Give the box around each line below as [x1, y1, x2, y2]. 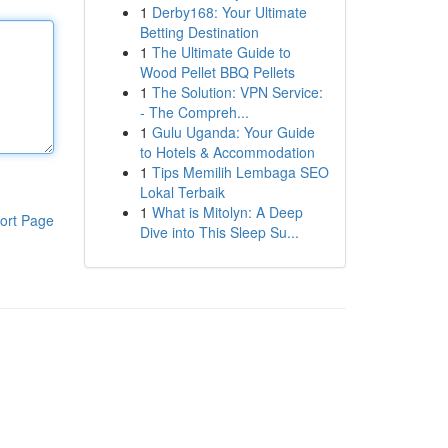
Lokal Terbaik [139, 182, 225, 202]
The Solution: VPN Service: [151, 82, 323, 102]
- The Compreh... [139, 102, 249, 122]
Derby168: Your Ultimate [151, 2, 307, 22]
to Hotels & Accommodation [139, 142, 315, 162]
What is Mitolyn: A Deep [151, 202, 303, 222]
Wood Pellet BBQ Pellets [139, 62, 295, 82]
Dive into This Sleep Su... [139, 222, 299, 242]
